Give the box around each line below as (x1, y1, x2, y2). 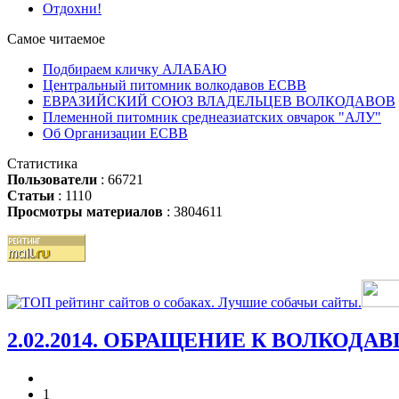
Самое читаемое (7, 31, 105, 47)
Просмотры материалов (7, 204, 163, 220)
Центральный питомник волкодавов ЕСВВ (43, 77, 306, 94)
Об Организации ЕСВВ (43, 126, 188, 142)
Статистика (7, 156, 77, 172)
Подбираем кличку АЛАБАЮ (43, 61, 226, 77)
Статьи (7, 188, 54, 204)
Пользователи (7, 172, 97, 188)
